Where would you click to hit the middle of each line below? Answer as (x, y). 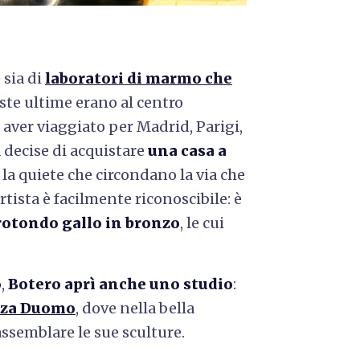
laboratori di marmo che (139, 78)
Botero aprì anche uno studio (121, 284)
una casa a (187, 150)
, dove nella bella (135, 308)
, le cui (202, 223)
